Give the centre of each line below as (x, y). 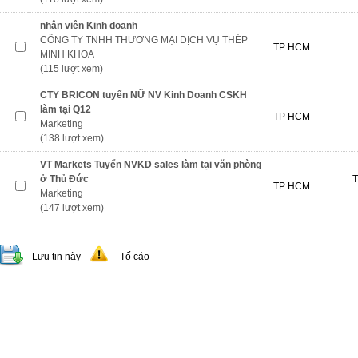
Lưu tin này (56, 257)
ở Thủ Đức (64, 179)
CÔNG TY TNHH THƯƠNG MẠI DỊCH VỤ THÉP (144, 40)
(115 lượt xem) (72, 69)
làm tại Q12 (66, 109)
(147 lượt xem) (72, 208)
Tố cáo (135, 257)
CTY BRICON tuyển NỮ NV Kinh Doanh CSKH (143, 95)
